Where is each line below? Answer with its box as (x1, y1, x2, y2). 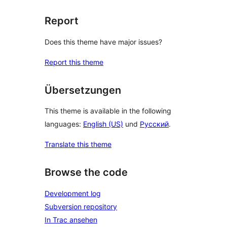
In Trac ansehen (45, 215, 97, 224)
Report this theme (45, 57, 103, 66)
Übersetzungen (45, 84, 121, 96)
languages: (45, 120, 83, 129)
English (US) (83, 120, 123, 129)
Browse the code (45, 166, 128, 179)
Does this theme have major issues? (45, 37, 162, 46)
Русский (140, 120, 169, 129)
